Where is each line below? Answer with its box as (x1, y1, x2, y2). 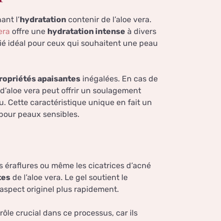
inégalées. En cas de (80, 74, 158, 84)
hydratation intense (47, 27, 125, 37)
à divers (125, 27, 156, 37)
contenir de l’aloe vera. (66, 15, 151, 25)
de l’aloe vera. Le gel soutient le (10, 173, 128, 183)
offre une (10, 27, 47, 37)
